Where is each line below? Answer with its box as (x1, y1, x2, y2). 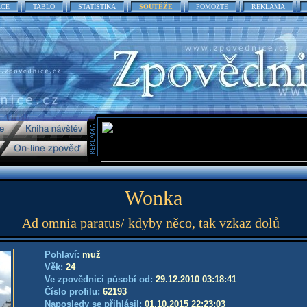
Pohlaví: (45, 249, 82, 260)
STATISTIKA (78, 3, 116, 10)
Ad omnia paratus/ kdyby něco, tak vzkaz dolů (22, 215, 280, 230)
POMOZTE (196, 3, 228, 10)
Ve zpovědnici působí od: (45, 274, 156, 284)
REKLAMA (251, 3, 285, 10)
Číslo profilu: (45, 286, 103, 297)
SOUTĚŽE (139, 3, 173, 10)
